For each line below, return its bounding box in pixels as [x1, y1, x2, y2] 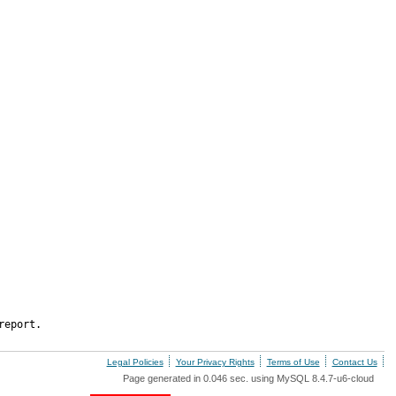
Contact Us [331, 357, 377, 367]
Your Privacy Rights [175, 357, 255, 367]
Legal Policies [106, 357, 164, 367]
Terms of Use [266, 357, 320, 367]
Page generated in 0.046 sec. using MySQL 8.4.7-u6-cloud [122, 373, 374, 384]
